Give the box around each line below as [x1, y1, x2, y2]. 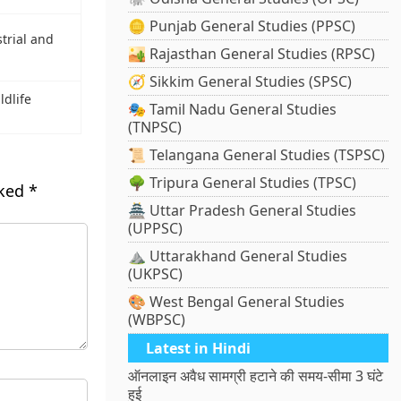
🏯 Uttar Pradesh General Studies [128, 200, 357, 221]
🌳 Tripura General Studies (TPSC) [128, 173, 357, 193]
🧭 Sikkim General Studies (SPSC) [128, 72, 353, 92]
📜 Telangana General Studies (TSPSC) [128, 145, 386, 166]
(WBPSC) [128, 310, 186, 330]
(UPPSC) [128, 218, 183, 239]
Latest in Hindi [146, 338, 252, 359]
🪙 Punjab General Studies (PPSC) [128, 16, 356, 37]
